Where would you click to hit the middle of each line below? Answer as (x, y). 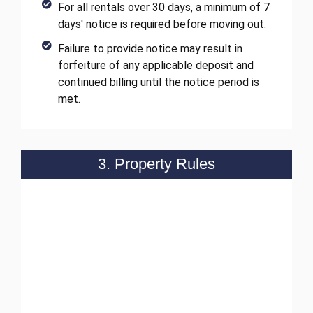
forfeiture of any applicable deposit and (155, 66)
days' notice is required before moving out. (162, 24)
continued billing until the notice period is (158, 82)
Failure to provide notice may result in (150, 49)
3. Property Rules (156, 164)
